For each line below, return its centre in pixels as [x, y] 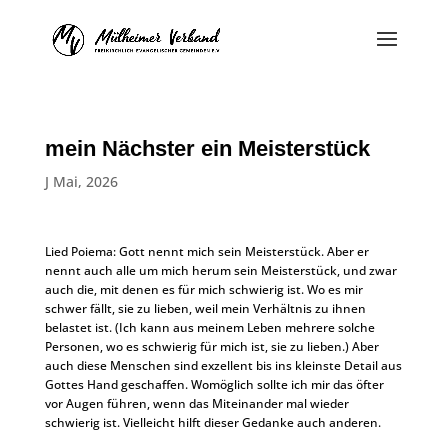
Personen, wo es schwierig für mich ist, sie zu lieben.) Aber [211, 346]
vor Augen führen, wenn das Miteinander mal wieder [196, 403]
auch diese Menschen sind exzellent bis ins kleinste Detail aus [223, 365]
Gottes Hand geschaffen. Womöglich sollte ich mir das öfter [214, 384]
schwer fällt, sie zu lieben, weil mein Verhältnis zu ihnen [205, 308]
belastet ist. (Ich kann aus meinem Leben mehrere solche [209, 327]
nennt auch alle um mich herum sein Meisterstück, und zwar [220, 270]
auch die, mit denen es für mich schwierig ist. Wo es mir [203, 289]
